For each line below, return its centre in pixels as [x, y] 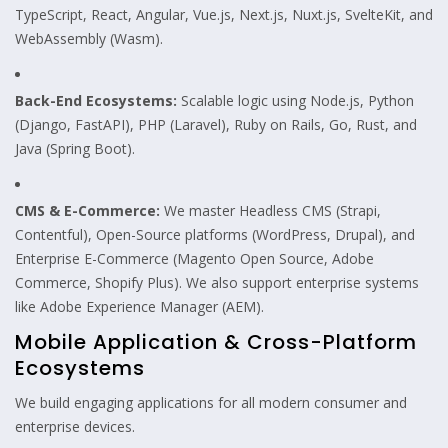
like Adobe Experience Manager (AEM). [139, 306]
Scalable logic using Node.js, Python [295, 100]
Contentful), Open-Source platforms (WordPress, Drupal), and [215, 234]
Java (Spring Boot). [75, 148]
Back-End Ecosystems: [96, 100]
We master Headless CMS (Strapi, [270, 210]
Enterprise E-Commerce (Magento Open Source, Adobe [194, 258]
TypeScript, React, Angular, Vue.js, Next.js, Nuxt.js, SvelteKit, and [224, 14]
